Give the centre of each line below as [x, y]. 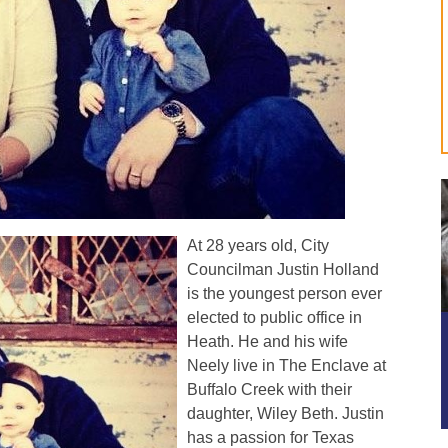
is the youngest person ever [284, 294]
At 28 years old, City [257, 246]
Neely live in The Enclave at [286, 366]
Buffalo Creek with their [269, 390]
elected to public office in [274, 318]
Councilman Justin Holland [282, 270]
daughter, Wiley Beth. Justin [285, 414]
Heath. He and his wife [267, 342]
